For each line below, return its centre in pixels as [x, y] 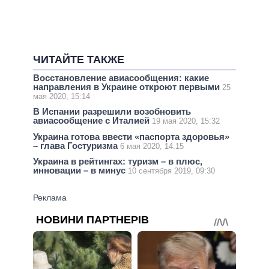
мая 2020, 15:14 [62, 97]
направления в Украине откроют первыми [128, 87]
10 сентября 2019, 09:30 [171, 171]
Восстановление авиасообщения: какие [121, 78]
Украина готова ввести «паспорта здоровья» [131, 136]
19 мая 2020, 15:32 [186, 121]
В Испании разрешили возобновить [112, 112]
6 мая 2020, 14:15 [152, 146]
